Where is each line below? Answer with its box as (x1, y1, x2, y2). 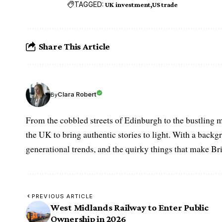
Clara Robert (57, 91, 96, 99)
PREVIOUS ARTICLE (32, 192, 93, 200)
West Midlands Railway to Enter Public (51, 202, 209, 213)
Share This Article (38, 41, 111, 52)
